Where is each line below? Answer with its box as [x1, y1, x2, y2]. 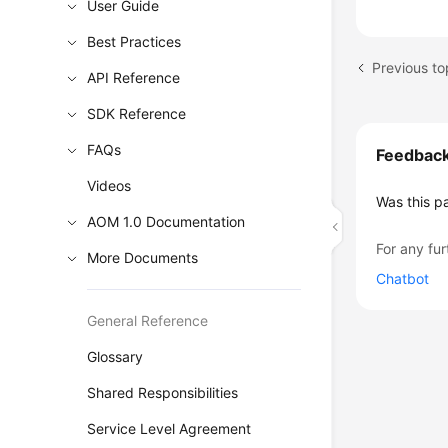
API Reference [87, 69, 181, 86]
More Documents [87, 249, 199, 266]
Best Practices [87, 33, 182, 50]
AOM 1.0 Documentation [87, 213, 246, 230]
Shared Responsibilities [87, 384, 239, 401]
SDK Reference [87, 105, 187, 122]
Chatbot [376, 270, 430, 287]
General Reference [87, 312, 209, 329]
